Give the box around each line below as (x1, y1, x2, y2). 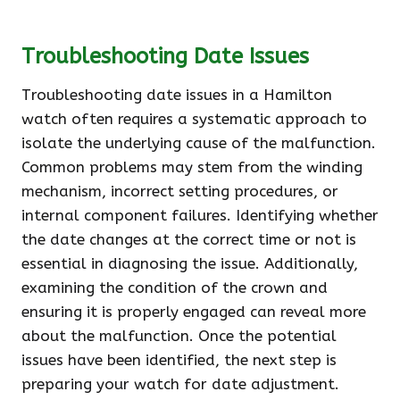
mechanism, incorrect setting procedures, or (21, 182, 338, 200)
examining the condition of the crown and (21, 279, 328, 296)
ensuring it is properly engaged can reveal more (21, 303, 366, 321)
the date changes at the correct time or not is (21, 230, 356, 248)
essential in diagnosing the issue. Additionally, (21, 254, 358, 272)
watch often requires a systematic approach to (21, 110, 367, 128)
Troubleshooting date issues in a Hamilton (21, 86, 332, 104)
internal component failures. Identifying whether (21, 206, 379, 224)
